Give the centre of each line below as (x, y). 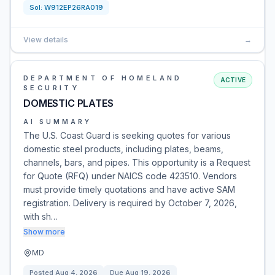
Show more (44, 232)
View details (46, 40)
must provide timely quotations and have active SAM (129, 189)
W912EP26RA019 (74, 7)
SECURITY (52, 88)
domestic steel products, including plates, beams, (123, 149)
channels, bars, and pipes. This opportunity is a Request (137, 162)
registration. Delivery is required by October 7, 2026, (130, 203)
